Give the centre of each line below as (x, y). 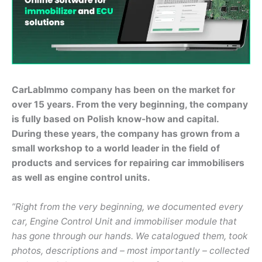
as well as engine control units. (81, 178)
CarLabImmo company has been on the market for (123, 90)
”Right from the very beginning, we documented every (127, 206)
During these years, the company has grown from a (126, 134)
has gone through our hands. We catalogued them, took (130, 236)
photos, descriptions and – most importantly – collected (131, 250)
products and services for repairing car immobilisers (128, 163)
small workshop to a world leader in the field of (116, 149)
